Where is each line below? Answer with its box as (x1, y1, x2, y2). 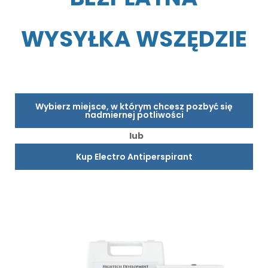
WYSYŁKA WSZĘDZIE (21, 23, 247, 55)
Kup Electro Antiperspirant (75, 151, 193, 163)
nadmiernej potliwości (84, 109, 184, 121)
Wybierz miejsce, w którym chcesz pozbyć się (35, 100, 233, 113)
